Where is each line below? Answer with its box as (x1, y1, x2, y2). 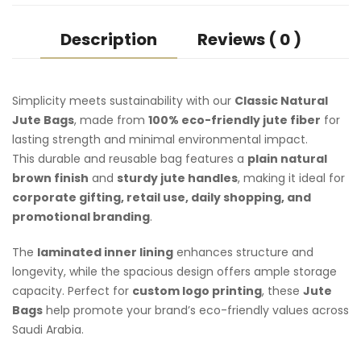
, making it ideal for (238, 170, 345, 187)
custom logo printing (132, 283, 262, 300)
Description (60, 28, 157, 52)
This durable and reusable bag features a (12, 151, 247, 168)
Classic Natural (234, 93, 328, 110)
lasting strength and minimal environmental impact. (12, 131, 308, 148)
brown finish (12, 170, 89, 187)
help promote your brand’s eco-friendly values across (43, 302, 349, 319)
